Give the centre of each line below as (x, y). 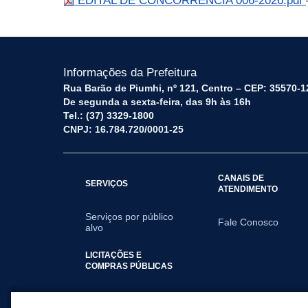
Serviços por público (129, 217)
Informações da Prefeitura (130, 73)
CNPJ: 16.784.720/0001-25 (123, 129)
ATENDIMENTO (248, 189)
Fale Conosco (249, 222)
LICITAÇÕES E (113, 255)
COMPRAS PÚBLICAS (129, 266)
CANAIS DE (241, 178)
